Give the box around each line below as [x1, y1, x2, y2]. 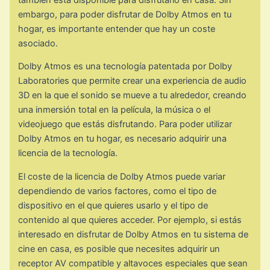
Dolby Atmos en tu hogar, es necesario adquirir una [18, 133, 227, 145]
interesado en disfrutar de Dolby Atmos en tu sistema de [18, 228, 249, 240]
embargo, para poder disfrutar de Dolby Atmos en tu [18, 8, 232, 20]
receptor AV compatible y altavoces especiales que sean [18, 257, 248, 269]
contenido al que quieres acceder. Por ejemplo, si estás [18, 214, 242, 225]
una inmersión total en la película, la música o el [18, 104, 211, 116]
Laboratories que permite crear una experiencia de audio [18, 75, 247, 87]
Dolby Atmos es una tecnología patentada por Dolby [18, 61, 233, 72]
